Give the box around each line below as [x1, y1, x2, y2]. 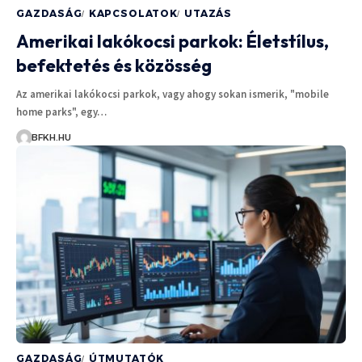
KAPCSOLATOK [88, 6, 178, 19]
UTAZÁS [183, 6, 233, 19]
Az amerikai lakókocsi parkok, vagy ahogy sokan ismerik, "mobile [16, 86, 329, 101]
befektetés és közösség [16, 53, 212, 77]
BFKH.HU [31, 131, 71, 143]
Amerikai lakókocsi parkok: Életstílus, [16, 29, 329, 53]
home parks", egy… [16, 104, 107, 119]
